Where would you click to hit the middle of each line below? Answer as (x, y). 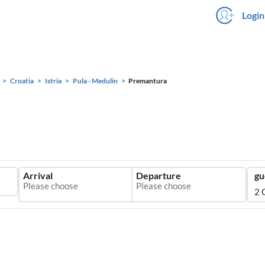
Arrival (38, 175)
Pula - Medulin (95, 81)
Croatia (22, 81)
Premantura (148, 81)
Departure (159, 175)
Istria (53, 81)
